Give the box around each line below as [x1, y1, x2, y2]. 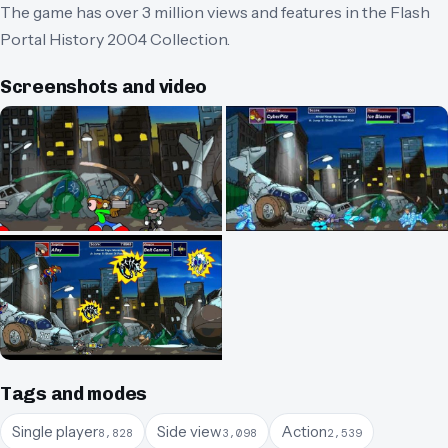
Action [281, 421, 327, 441]
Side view [157, 421, 222, 441]
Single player [12, 421, 98, 441]
